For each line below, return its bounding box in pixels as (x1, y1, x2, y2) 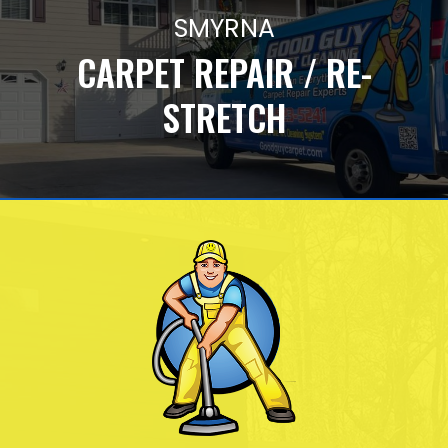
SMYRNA (173, 10, 275, 46)
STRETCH (162, 90, 286, 143)
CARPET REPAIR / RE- (76, 45, 372, 98)
